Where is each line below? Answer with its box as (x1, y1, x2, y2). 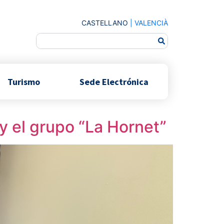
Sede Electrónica (79, 75, 148, 87)
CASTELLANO (81, 18, 128, 27)
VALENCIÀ (134, 18, 168, 27)
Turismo (7, 75, 40, 87)
